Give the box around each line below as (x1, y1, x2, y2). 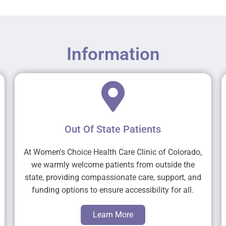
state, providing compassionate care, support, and (24, 173, 201, 183)
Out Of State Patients (65, 123, 161, 136)
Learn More (92, 210, 133, 220)
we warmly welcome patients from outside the (31, 160, 195, 170)
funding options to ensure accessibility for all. (32, 185, 194, 195)
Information (66, 44, 160, 65)
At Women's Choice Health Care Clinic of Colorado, (24, 147, 202, 157)
